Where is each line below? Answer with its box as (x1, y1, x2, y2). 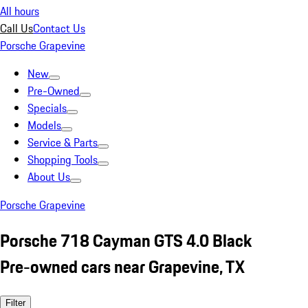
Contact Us (33, 20, 85, 36)
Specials (27, 100, 67, 116)
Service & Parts (27, 134, 98, 151)
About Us (27, 168, 70, 185)
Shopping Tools (27, 151, 98, 168)
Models (27, 117, 61, 133)
